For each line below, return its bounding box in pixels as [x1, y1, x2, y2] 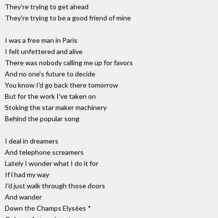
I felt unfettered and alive [5, 47, 83, 56]
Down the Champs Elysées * [5, 204, 91, 213]
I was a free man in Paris [5, 36, 77, 45]
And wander [5, 193, 42, 201]
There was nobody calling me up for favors [5, 58, 133, 67]
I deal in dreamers [5, 137, 58, 145]
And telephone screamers [5, 148, 84, 157]
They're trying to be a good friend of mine [5, 14, 131, 22]
